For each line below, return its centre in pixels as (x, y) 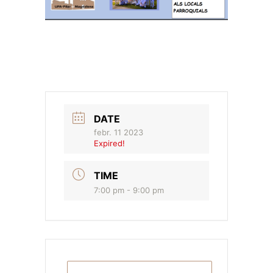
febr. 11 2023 (119, 132)
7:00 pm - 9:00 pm (129, 190)
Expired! (109, 143)
